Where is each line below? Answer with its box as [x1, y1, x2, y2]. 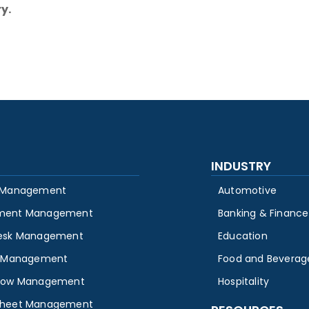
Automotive [218, 183, 277, 198]
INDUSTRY [211, 157, 271, 175]
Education [218, 229, 268, 243]
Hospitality [218, 275, 270, 289]
